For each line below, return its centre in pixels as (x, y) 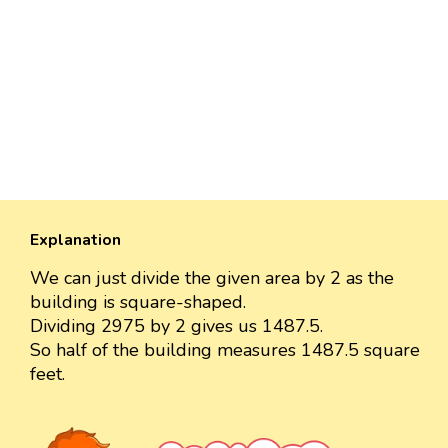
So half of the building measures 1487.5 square (225, 350)
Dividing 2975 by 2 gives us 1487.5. (176, 326)
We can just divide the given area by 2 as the (212, 278)
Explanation (75, 240)
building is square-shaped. (138, 302)
